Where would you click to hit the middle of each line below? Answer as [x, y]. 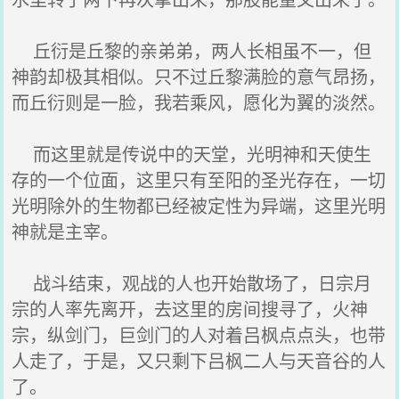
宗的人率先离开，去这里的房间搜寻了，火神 [190, 309]
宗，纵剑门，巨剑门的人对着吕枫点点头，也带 [199, 334]
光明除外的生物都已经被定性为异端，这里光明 [199, 205]
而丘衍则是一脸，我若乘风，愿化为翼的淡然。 [199, 102]
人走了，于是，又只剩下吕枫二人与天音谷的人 [199, 360]
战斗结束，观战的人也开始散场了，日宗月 [192, 283]
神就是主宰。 [65, 231]
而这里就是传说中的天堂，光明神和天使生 [192, 154]
